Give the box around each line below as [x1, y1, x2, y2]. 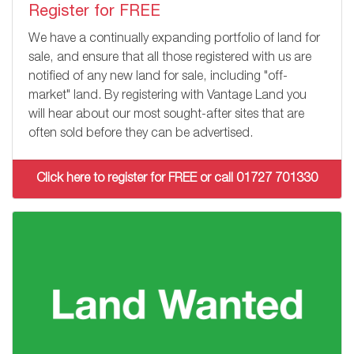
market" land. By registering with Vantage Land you [28, 89, 307, 103]
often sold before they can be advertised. [28, 127, 253, 141]
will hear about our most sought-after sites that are [28, 108, 304, 122]
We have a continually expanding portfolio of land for [28, 32, 320, 46]
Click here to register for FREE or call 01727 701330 [36, 172, 318, 186]
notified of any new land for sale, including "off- [28, 70, 288, 84]
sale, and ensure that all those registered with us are [28, 51, 311, 65]
